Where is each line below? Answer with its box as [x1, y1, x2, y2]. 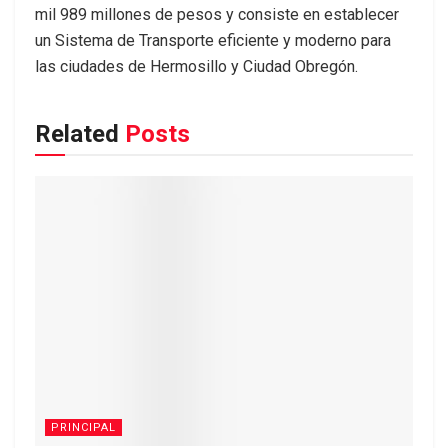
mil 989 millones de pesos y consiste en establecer [35, 5, 399, 24]
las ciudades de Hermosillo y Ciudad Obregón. [35, 57, 358, 76]
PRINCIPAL [51, 421, 116, 435]
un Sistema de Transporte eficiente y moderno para [35, 31, 391, 50]
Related [35, 120, 119, 148]
